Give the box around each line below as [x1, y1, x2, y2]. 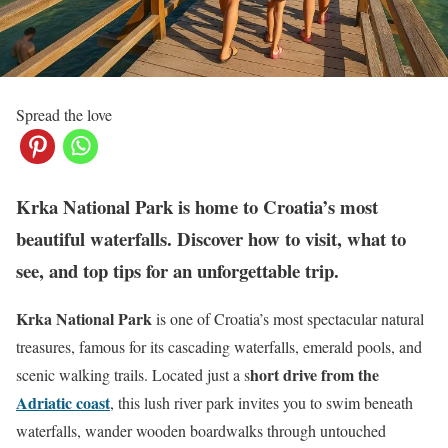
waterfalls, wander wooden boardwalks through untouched [16, 420, 386, 442]
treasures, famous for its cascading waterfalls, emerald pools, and [16, 336, 422, 358]
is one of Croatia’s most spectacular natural [152, 308, 424, 330]
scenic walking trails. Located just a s [16, 364, 250, 386]
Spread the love [16, 103, 112, 125]
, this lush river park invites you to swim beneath [110, 392, 413, 414]
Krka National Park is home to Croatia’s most [16, 192, 378, 220]
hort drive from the [250, 363, 379, 387]
